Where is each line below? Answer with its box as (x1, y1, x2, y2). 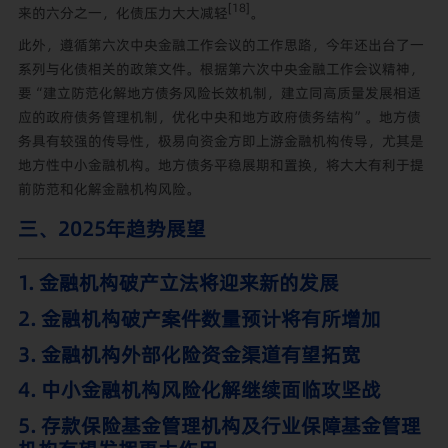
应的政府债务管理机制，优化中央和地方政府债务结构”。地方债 (17, 106, 421, 127)
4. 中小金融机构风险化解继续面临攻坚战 (17, 376, 381, 405)
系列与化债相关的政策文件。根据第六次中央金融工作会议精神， (17, 58, 424, 79)
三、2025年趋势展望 (17, 215, 206, 244)
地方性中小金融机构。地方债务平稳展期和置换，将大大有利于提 (17, 154, 424, 175)
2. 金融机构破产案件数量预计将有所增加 (17, 304, 381, 333)
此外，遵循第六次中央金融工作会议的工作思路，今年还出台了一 (17, 34, 424, 55)
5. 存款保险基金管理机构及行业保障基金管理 (17, 411, 421, 440)
